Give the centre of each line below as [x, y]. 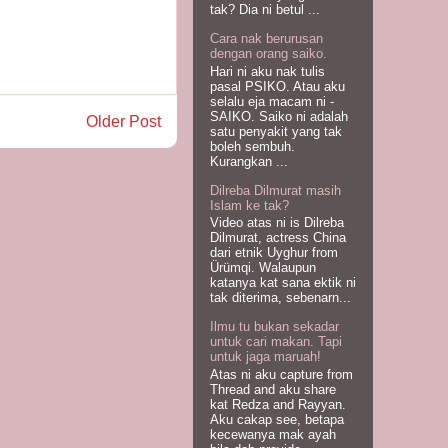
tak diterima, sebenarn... [280, 298]
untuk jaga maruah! [265, 357]
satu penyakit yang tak [276, 131]
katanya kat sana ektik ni [283, 283]
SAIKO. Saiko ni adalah [279, 116]
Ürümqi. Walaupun [263, 268]
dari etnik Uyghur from [274, 253]
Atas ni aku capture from [281, 375]
